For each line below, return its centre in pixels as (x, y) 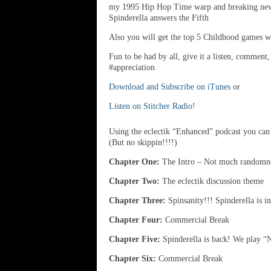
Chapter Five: (135, 239)
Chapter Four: (136, 220)
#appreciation (132, 67)
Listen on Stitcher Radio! (152, 106)
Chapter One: (134, 162)
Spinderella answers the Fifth (159, 18)
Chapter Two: (134, 181)
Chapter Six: (132, 259)
